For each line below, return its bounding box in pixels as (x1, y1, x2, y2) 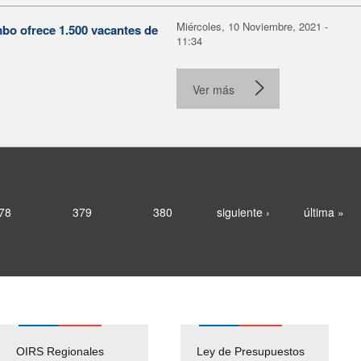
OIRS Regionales (16, 344, 104, 358)
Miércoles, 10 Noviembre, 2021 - (176, 18, 328, 34)
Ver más (193, 81, 234, 98)
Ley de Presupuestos (197, 344, 305, 358)
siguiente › (216, 203, 270, 220)
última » (303, 203, 344, 220)
